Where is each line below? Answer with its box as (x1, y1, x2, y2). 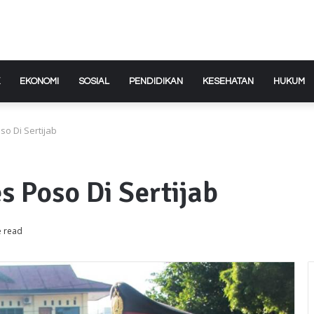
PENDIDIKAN (129, 76, 183, 86)
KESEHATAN (203, 76, 254, 86)
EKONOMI (20, 76, 59, 86)
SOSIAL (78, 76, 109, 86)
